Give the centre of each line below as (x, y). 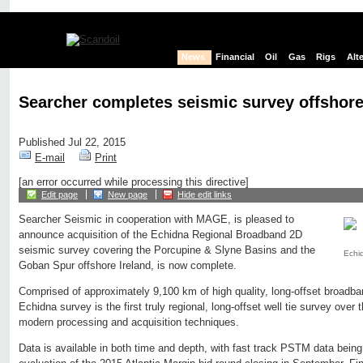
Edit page (60, 195)
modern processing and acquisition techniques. (129, 322)
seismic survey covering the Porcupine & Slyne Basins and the (167, 250)
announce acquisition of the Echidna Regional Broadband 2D (160, 235)
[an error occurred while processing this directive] (134, 182)
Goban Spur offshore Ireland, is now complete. (128, 266)
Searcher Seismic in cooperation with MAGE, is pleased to (156, 220)
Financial (235, 57)
